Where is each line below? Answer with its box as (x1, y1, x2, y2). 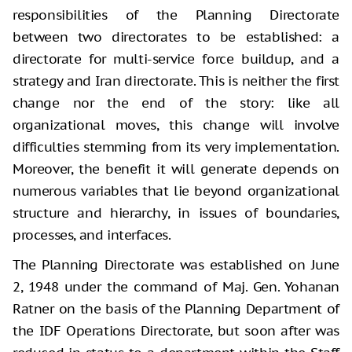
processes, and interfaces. (13, 225, 171, 244)
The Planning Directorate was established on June (13, 255, 339, 273)
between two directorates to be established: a (13, 27, 339, 46)
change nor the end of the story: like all (13, 93, 339, 112)
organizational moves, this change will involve (13, 115, 339, 134)
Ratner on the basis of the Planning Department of (13, 299, 339, 317)
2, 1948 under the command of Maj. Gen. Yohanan (13, 277, 339, 295)
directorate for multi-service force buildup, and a (13, 49, 339, 68)
